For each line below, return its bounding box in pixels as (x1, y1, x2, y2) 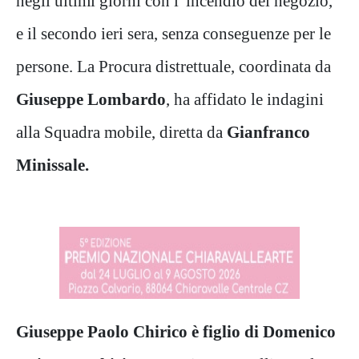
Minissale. (16, 155, 93, 174)
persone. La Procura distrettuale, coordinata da (16, 56, 331, 75)
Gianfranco (227, 122, 310, 141)
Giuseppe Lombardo (16, 89, 166, 108)
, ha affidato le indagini (166, 89, 324, 108)
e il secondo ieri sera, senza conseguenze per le (16, 23, 331, 42)
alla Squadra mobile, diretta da (16, 122, 227, 141)
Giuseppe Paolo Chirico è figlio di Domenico (16, 321, 336, 341)
